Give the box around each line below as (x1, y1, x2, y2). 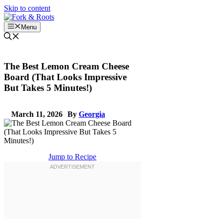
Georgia (79, 109, 105, 118)
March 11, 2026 (11, 109, 63, 118)
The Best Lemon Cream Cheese (4, 61, 129, 72)
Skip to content (4, 4, 50, 12)
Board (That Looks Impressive (4, 72, 127, 83)
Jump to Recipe (48, 152, 97, 161)
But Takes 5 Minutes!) (4, 83, 92, 93)
